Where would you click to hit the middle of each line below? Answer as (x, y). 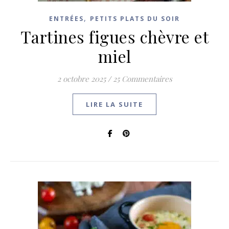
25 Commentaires (142, 79)
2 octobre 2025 (81, 79)
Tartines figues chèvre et (114, 37)
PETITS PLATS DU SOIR (135, 19)
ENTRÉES (66, 19)
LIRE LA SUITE (114, 104)
